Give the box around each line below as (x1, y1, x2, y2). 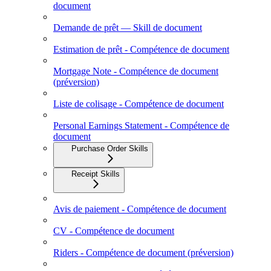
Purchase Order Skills (71, 144, 148, 154)
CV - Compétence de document (53, 226, 174, 237)
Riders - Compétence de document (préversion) (53, 247, 233, 258)
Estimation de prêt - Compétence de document (53, 44, 229, 55)
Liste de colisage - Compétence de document (53, 99, 224, 109)
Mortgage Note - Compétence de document (53, 66, 218, 77)
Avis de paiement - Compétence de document (53, 204, 226, 215)
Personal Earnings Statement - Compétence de (53, 120, 229, 131)
